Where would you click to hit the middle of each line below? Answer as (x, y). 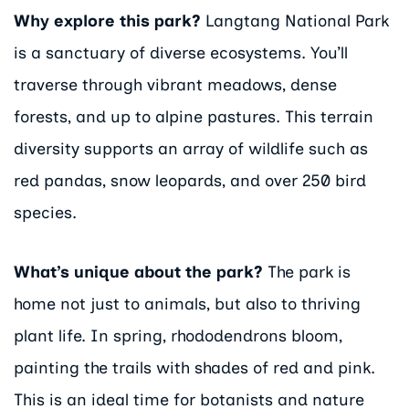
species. (45, 213)
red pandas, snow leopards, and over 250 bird (190, 181)
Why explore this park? (107, 21)
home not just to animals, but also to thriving (187, 304)
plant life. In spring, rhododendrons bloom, (178, 336)
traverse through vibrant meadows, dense (175, 85)
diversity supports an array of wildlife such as (191, 149)
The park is (307, 272)
